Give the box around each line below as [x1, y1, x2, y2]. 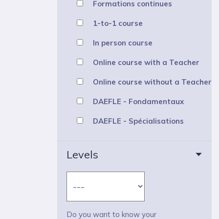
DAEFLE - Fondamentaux [93, 96, 184, 106]
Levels [66, 148, 99, 162]
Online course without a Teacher [93, 77, 212, 87]
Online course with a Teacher [93, 57, 199, 67]
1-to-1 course [93, 18, 143, 28]
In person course [93, 38, 153, 47]
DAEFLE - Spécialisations [93, 116, 184, 126]
